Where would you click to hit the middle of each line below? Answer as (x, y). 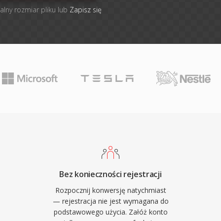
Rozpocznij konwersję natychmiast (110, 190)
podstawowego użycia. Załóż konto (110, 212)
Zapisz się (86, 10)
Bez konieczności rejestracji (110, 174)
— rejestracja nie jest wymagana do (110, 201)
